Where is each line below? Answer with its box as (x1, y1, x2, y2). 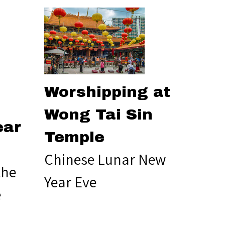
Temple (44, 129, 104, 145)
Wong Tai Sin (44, 106, 153, 123)
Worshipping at (44, 83, 170, 100)
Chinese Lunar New (44, 149, 166, 169)
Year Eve (44, 172, 96, 192)
